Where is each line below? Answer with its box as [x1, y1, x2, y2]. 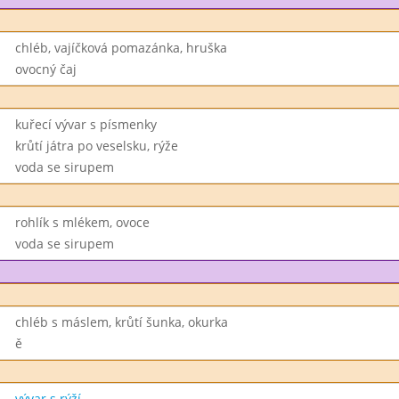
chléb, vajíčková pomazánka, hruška [14, 39, 227, 56]
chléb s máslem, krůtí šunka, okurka [14, 313, 228, 330]
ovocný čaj [14, 61, 77, 77]
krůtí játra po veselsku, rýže [14, 137, 178, 154]
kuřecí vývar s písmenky [14, 116, 157, 133]
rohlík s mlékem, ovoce [14, 214, 150, 231]
